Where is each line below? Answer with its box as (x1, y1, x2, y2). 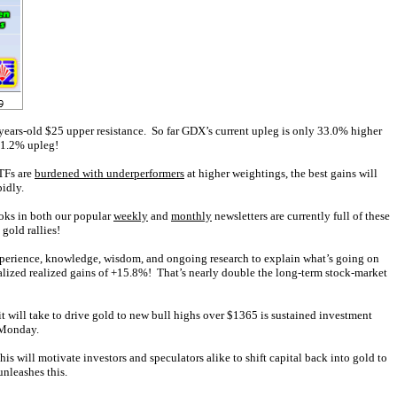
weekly (113, 209, 148, 222)
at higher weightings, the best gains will (184, 167, 378, 180)
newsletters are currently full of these (212, 209, 390, 222)
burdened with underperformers (35, 167, 184, 180)
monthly (171, 209, 212, 222)
